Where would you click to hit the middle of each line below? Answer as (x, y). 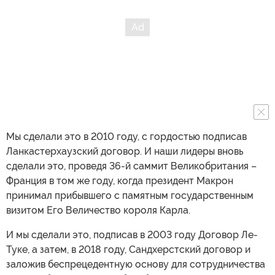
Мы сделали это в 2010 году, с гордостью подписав (126, 137)
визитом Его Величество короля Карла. (98, 210)
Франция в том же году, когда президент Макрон (120, 181)
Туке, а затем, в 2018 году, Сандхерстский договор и (128, 250)
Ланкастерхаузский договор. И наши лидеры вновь (125, 151)
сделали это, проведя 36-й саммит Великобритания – (131, 166)
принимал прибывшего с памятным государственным (130, 196)
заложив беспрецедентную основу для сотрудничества (136, 264)
